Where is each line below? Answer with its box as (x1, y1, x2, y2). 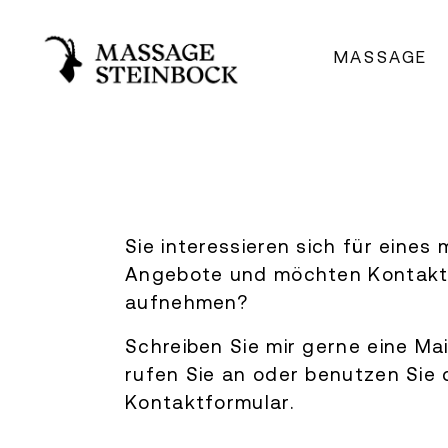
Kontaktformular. (125, 391, 294, 413)
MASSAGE (333, 47, 428, 67)
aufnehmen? (125, 291, 255, 313)
